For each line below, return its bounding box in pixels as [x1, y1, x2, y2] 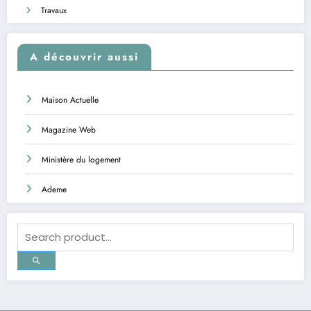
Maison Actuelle [42, 94, 99, 107]
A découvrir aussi [30, 49, 139, 65]
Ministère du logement [42, 153, 121, 167]
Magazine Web [42, 124, 96, 137]
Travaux [41, 3, 67, 17]
